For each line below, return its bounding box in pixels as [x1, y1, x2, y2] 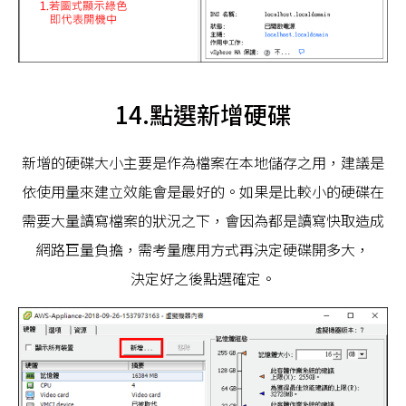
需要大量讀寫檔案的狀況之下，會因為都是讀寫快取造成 [22, 209, 384, 232]
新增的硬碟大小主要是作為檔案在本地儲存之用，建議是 [22, 151, 384, 174]
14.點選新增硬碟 [115, 97, 291, 131]
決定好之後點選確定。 [130, 267, 275, 290]
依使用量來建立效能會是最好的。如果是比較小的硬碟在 [22, 180, 384, 203]
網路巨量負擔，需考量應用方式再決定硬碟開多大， [36, 238, 370, 261]
